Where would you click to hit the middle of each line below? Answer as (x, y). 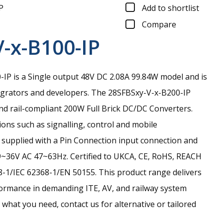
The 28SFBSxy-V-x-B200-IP (141, 93)
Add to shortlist (170, 8)
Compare (159, 25)
